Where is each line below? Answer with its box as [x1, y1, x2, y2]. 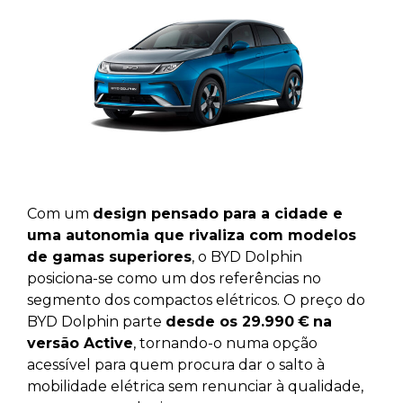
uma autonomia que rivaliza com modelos [27, 227, 356, 245]
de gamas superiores [27, 248, 192, 266]
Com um [27, 205, 93, 223]
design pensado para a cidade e [93, 205, 343, 223]
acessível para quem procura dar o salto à [27, 356, 325, 374]
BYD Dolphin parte [27, 313, 166, 331]
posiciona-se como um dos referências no [27, 270, 321, 288]
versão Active [27, 335, 133, 353]
